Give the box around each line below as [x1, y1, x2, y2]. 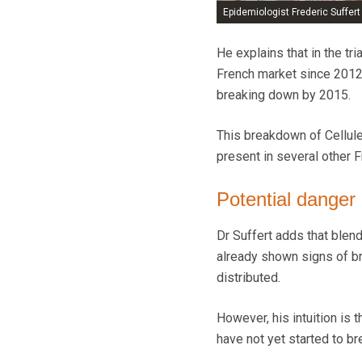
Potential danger [216, 188, 356, 211]
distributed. [216, 270, 280, 286]
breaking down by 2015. [216, 87, 351, 103]
